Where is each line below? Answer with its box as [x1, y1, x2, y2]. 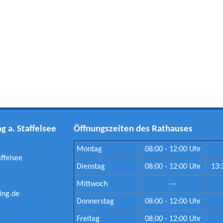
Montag [77, 145, 103, 153]
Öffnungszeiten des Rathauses [74, 124, 193, 134]
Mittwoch [77, 180, 108, 188]
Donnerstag [77, 197, 114, 206]
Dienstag [77, 162, 106, 171]
